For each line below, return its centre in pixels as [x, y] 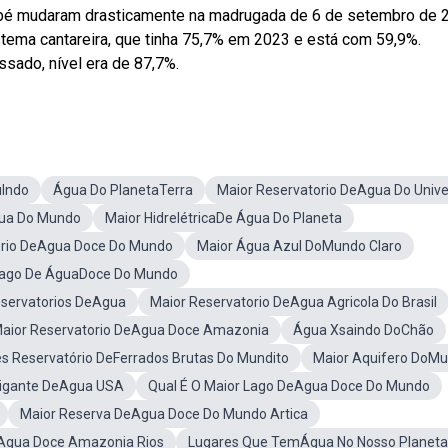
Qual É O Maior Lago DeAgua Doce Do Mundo [289, 386]
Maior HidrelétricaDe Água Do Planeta [223, 218]
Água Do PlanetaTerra [123, 190]
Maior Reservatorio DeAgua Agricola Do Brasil [293, 302]
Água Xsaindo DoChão [363, 330]
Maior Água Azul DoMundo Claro [299, 246]
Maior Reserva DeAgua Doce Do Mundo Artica [164, 414]
